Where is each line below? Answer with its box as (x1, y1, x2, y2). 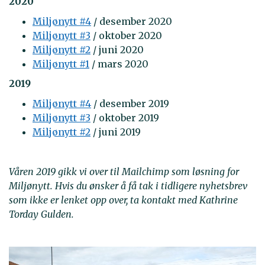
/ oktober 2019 (91, 111, 159, 124)
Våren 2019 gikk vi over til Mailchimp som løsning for (9, 165, 239, 177)
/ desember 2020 (91, 15, 172, 27)
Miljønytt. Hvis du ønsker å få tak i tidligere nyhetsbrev (9, 179, 247, 192)
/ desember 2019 (91, 97, 169, 109)
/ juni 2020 (91, 43, 144, 56)
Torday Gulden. (9, 208, 74, 220)
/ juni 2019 (91, 125, 141, 138)
